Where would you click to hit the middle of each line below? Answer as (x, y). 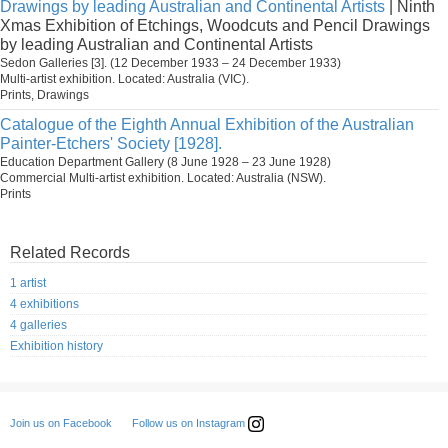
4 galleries (38, 325)
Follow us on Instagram (190, 423)
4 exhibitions (44, 304)
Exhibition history (56, 346)
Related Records (70, 252)
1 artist (28, 283)
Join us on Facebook (61, 423)
